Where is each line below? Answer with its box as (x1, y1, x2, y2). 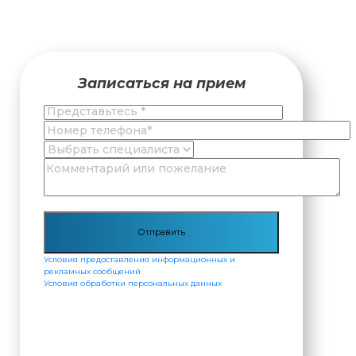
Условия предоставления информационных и (44, 254, 236, 265)
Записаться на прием (77, 75, 246, 92)
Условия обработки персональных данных (44, 278, 222, 289)
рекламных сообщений (44, 266, 141, 277)
